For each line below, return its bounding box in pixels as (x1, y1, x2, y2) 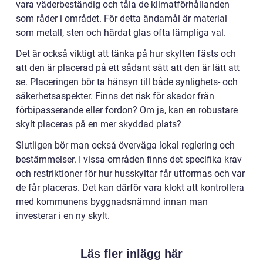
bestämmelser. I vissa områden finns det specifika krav (16, 154, 242, 166)
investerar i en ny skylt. (16, 210, 110, 222)
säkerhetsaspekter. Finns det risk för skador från (16, 90, 214, 102)
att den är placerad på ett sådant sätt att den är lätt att (16, 62, 240, 74)
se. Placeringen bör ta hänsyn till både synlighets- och (16, 76, 238, 88)
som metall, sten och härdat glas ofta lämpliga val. (16, 27, 226, 39)
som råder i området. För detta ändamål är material (16, 13, 227, 25)
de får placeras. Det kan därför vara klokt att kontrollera (16, 182, 244, 194)
